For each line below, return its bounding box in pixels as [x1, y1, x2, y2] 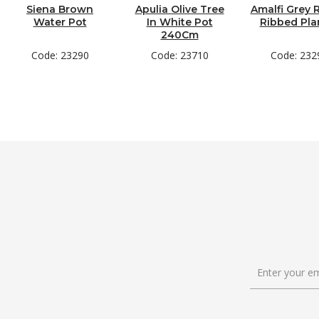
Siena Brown [26, 3, 93, 16]
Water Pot [33, 16, 87, 28]
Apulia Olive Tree [135, 3, 224, 16]
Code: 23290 [31, 48, 89, 62]
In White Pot [146, 16, 213, 28]
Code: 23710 [150, 48, 209, 62]
